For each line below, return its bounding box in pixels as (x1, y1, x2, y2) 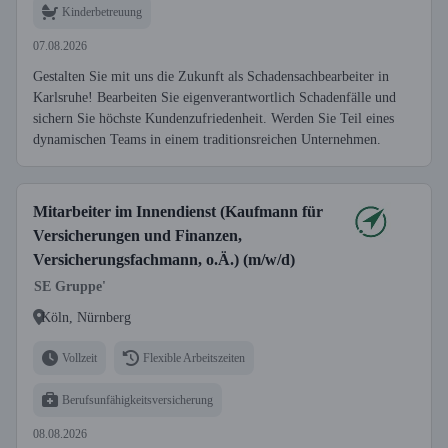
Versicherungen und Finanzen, (33, 227, 242, 244)
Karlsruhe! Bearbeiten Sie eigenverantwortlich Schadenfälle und (33, 90, 396, 105)
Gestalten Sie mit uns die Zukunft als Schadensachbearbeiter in (33, 69, 389, 84)
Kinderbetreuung (62, 4, 142, 19)
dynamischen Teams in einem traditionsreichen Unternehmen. (33, 132, 381, 147)
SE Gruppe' (34, 279, 106, 294)
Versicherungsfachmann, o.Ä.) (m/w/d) (33, 251, 295, 268)
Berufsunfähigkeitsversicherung (62, 392, 213, 407)
